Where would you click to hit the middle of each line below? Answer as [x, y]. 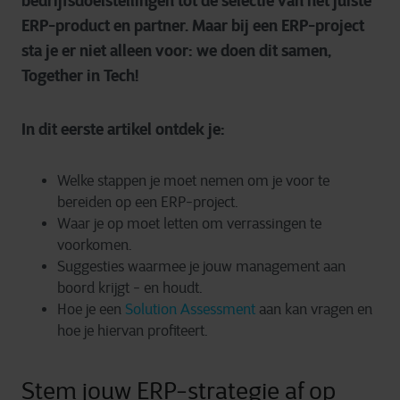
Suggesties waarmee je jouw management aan [201, 267]
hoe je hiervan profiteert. [133, 331]
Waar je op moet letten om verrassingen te [189, 224]
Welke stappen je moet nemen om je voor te [193, 181]
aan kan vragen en [314, 309]
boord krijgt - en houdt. [130, 288]
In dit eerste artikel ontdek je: [123, 129]
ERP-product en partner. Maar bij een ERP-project [193, 25]
